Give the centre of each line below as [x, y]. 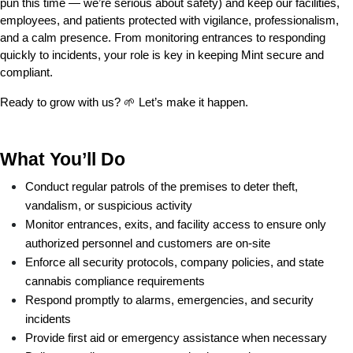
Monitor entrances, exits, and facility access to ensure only [176, 224]
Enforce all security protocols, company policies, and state [175, 262]
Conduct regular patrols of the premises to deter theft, [162, 186]
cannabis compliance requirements [115, 281]
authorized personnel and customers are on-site [148, 243]
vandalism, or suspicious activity [109, 205]
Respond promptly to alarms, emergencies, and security [169, 300]
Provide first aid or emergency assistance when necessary [176, 338]
